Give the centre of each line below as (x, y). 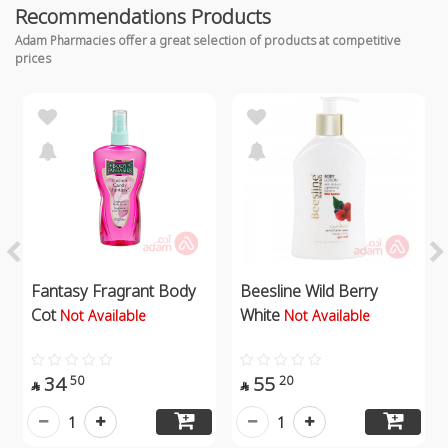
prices (33, 59)
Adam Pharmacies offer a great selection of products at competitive (208, 41)
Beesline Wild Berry (309, 291)
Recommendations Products (143, 17)
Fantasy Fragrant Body (113, 291)
